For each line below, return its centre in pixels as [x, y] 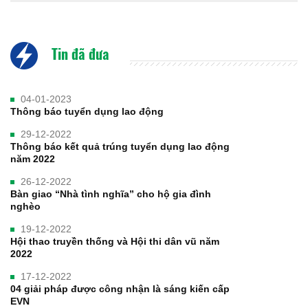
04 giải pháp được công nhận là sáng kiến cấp [120, 289]
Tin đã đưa [79, 54]
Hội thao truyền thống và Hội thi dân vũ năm [115, 242]
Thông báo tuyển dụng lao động [87, 112]
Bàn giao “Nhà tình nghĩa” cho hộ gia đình [111, 194]
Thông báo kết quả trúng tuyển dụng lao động [120, 147]
